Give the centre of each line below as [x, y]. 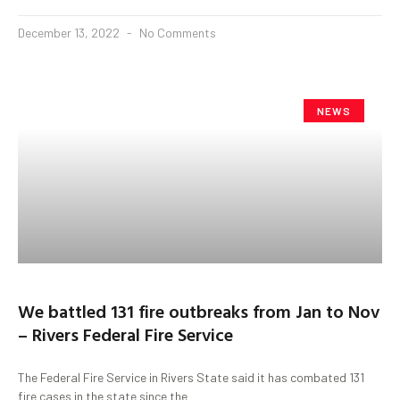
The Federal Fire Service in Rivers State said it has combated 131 [191, 377]
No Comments [176, 32]
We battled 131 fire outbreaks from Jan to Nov [199, 310]
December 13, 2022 [70, 32]
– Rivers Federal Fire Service [125, 333]
